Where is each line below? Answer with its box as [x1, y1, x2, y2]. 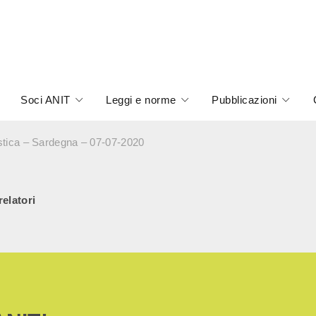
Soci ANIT [20, 94, 71, 106]
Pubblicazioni [212, 94, 277, 106]
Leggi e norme [106, 94, 176, 106]
